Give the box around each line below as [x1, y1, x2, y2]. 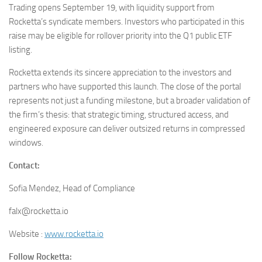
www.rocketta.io [44, 228, 104, 239]
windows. [9, 137, 43, 148]
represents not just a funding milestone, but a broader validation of [9, 95, 250, 106]
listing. [9, 44, 32, 55]
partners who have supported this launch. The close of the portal [9, 81, 241, 92]
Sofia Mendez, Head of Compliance [9, 182, 135, 194]
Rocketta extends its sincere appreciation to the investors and [9, 67, 232, 78]
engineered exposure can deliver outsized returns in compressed [9, 123, 245, 134]
